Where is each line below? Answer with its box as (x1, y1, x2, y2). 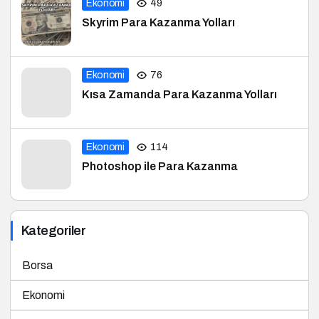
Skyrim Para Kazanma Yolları (82, 16, 236, 29)
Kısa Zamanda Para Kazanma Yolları (82, 88, 278, 101)
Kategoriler (21, 224, 86, 239)
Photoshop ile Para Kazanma (82, 160, 238, 173)
